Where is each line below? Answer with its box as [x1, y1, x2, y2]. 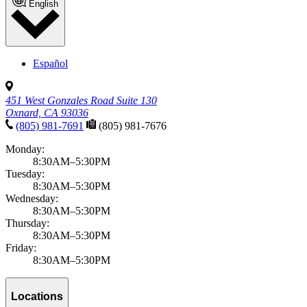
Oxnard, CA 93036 [5, 107, 88, 119]
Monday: [5, 143, 45, 156]
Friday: [5, 242, 36, 254]
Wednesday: [5, 193, 58, 205]
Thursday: [5, 217, 49, 230]
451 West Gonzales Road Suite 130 [5, 95, 157, 107]
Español [33, 58, 68, 70]
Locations [11, 290, 63, 302]
